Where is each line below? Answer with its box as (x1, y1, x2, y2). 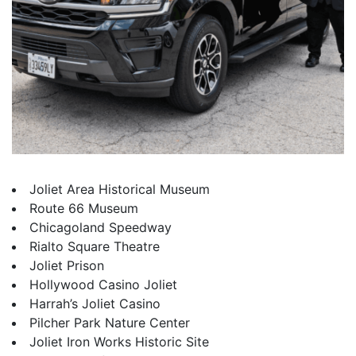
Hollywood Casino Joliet (29, 276, 177, 292)
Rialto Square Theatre (29, 238, 160, 254)
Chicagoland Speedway (29, 219, 172, 235)
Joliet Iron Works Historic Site (29, 333, 209, 350)
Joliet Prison (29, 257, 104, 273)
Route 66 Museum (29, 199, 138, 216)
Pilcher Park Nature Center (29, 314, 190, 331)
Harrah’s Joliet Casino (29, 295, 161, 311)
